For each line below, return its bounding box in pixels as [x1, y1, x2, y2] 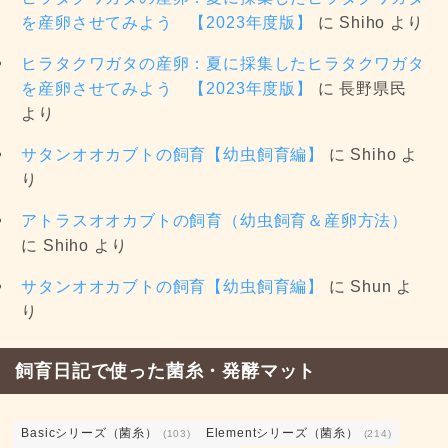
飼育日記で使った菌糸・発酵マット [15, 361, 317, 382]
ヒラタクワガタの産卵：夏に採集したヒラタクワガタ [21, 54, 425, 73]
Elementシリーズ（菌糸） [205, 426, 363, 441]
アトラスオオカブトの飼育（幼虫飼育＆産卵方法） [21, 211, 408, 230]
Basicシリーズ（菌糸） [21, 426, 162, 441]
